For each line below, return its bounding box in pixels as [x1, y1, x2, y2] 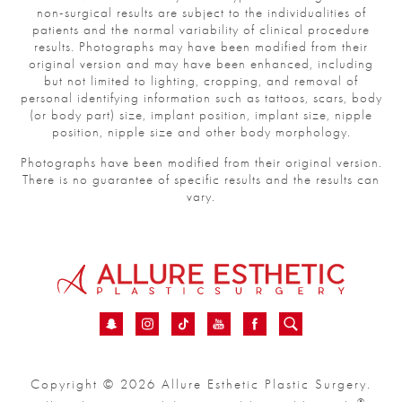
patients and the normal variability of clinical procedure [32, 20, 370, 39]
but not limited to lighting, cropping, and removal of [44, 71, 358, 90]
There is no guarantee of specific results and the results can [22, 170, 380, 188]
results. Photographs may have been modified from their [34, 37, 368, 56]
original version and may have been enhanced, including [29, 54, 373, 73]
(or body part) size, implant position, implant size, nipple [30, 105, 372, 124]
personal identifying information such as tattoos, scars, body [20, 88, 382, 107]
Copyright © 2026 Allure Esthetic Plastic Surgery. [31, 374, 371, 393]
